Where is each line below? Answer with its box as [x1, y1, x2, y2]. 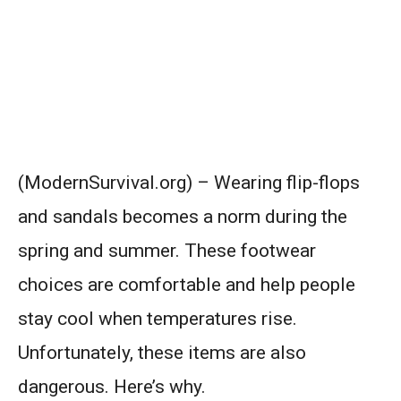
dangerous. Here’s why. [18, 376, 206, 398]
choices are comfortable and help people [18, 274, 355, 296]
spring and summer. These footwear [18, 240, 316, 262]
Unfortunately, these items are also [18, 342, 306, 364]
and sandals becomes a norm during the [18, 206, 347, 228]
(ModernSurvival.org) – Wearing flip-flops [18, 172, 360, 194]
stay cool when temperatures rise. [18, 308, 297, 330]
